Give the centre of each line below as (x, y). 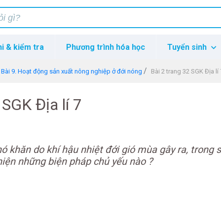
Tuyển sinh (188, 47)
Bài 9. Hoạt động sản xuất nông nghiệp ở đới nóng (72, 71)
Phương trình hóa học (105, 47)
